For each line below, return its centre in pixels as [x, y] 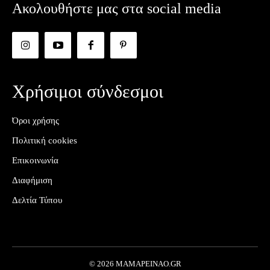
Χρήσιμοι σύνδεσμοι [88, 92]
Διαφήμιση [32, 181]
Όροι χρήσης [36, 121]
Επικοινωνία [35, 161]
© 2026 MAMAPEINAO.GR [135, 264]
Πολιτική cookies [45, 141]
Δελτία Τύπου [37, 200]
